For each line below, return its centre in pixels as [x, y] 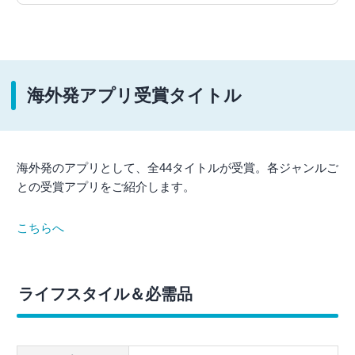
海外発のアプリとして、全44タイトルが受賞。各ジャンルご [177, 168]
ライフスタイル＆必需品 [105, 294]
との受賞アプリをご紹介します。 [106, 187]
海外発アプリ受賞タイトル [134, 96]
